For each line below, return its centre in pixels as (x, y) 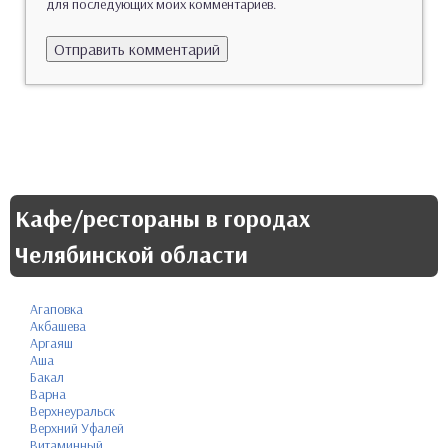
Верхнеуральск (72, 410)
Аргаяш (51, 342)
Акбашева (58, 325)
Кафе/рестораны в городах (162, 217)
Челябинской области (131, 253)
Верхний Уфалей (77, 427)
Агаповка (56, 308)
